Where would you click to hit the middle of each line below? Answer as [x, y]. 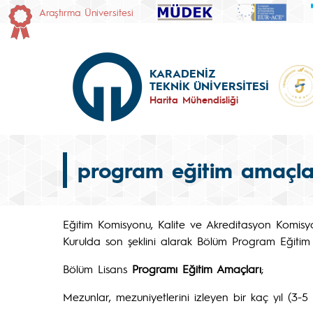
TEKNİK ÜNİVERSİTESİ [209, 86]
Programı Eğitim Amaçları [197, 269]
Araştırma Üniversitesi [86, 12]
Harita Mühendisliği [194, 99]
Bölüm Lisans [97, 269]
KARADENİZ [182, 73]
